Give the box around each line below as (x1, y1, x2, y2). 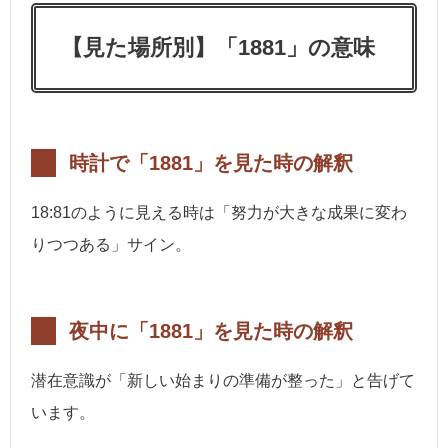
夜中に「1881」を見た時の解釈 (69, 319, 353, 342)
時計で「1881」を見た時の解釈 (69, 151, 353, 174)
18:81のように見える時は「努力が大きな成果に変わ (31, 203, 407, 221)
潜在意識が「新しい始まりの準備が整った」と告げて (31, 371, 415, 389)
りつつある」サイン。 (31, 235, 191, 253)
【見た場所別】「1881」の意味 (61, 34, 375, 60)
